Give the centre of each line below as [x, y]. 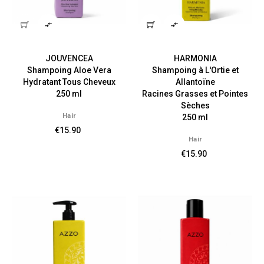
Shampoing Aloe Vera [69, 70]
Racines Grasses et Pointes [195, 93]
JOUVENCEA [69, 58]
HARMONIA [195, 58]
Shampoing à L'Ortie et [195, 70]
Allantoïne [195, 82]
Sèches [195, 105]
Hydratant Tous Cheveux [69, 82]
